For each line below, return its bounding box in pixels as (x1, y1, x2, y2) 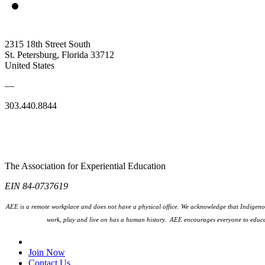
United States (5, 60, 54, 71)
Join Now (28, 247, 65, 258)
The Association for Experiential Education (5, 161, 166, 172)
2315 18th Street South (5, 39, 91, 50)
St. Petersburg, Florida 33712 (5, 50, 114, 60)
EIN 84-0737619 (5, 181, 68, 192)
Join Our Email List (28, 237, 108, 247)
